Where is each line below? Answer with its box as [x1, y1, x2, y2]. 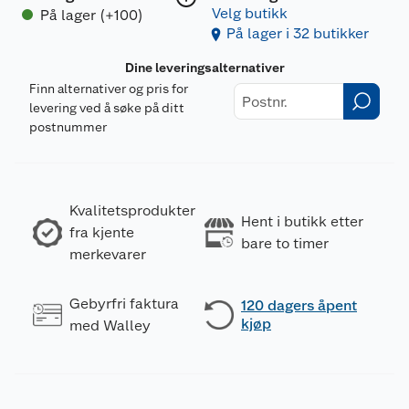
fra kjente [69, 224, 134, 242]
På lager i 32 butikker [226, 25, 369, 43]
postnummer [29, 120, 107, 135]
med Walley [69, 317, 151, 335]
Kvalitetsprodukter [69, 202, 195, 220]
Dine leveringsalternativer [124, 60, 285, 76]
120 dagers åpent [241, 297, 357, 315]
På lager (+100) [40, 6, 143, 25]
